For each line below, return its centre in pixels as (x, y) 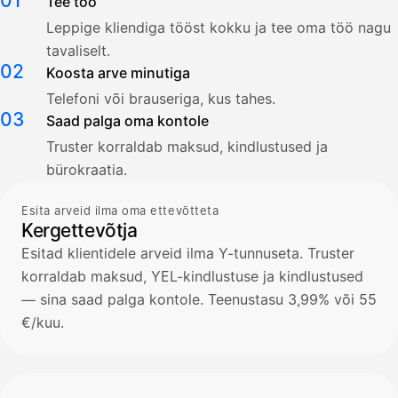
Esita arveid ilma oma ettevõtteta (120, 210)
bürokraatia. (87, 169)
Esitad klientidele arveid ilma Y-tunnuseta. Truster (188, 253)
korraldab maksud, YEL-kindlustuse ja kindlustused (192, 276)
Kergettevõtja (80, 230)
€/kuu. (43, 322)
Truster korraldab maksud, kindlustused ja (187, 146)
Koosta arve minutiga (118, 72)
